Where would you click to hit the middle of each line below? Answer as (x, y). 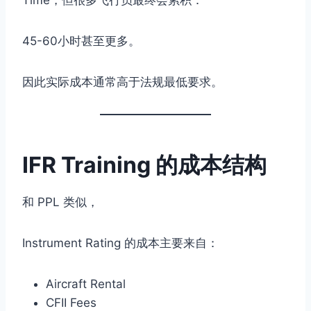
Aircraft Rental (86, 284)
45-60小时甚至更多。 (81, 41)
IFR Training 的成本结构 (144, 165)
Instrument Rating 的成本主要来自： (120, 243)
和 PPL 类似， (60, 202)
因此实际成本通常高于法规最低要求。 (123, 82)
